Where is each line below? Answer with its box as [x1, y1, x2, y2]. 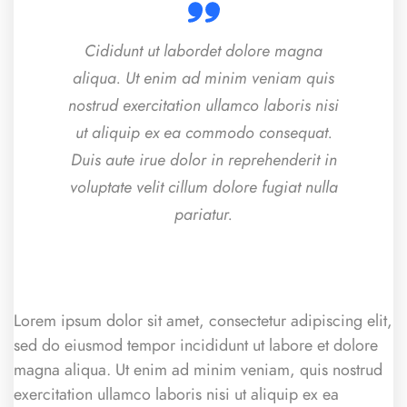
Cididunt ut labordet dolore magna [84, 39, 323, 63]
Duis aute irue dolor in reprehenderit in [70, 148, 337, 172]
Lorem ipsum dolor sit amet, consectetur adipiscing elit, [14, 309, 392, 333]
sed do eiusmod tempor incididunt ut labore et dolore [14, 333, 378, 357]
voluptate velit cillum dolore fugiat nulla [69, 175, 338, 199]
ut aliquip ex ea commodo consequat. [74, 121, 333, 144]
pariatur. [174, 203, 233, 226]
